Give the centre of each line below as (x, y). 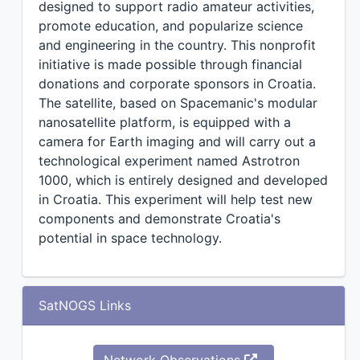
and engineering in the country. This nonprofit (177, 45)
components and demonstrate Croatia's (159, 219)
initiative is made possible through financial (170, 64)
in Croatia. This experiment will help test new (175, 199)
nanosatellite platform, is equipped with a (164, 122)
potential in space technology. (130, 238)
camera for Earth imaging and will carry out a (177, 141)
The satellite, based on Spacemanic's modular (178, 103)
